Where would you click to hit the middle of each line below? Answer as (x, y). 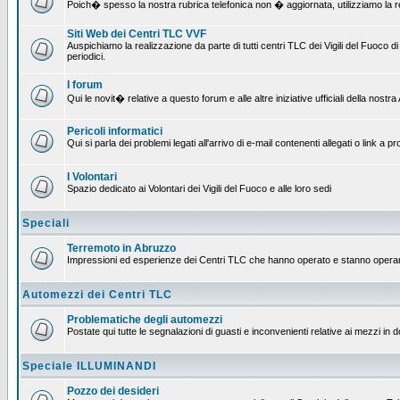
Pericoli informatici (115, 131)
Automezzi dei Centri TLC (97, 295)
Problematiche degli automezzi (145, 320)
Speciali (46, 223)
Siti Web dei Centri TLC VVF (137, 34)
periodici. (86, 56)
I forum (85, 85)
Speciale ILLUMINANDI (89, 366)
